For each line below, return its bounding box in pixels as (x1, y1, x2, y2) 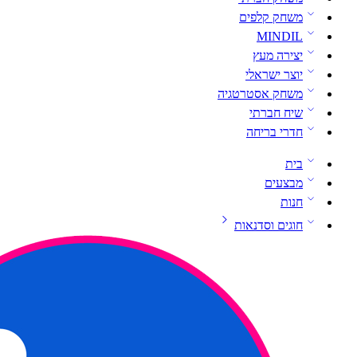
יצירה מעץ (253, 49, 303, 63)
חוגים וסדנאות (234, 218, 303, 233)
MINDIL (257, 29, 303, 44)
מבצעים (265, 176, 303, 190)
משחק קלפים (239, 10, 303, 25)
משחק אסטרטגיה (218, 87, 303, 101)
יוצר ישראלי (245, 68, 303, 82)
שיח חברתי (249, 106, 303, 120)
